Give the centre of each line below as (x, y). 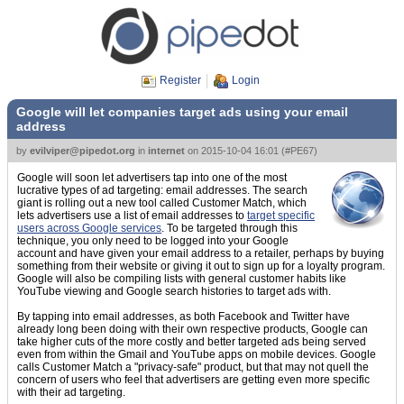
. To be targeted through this (230, 228)
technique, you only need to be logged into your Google (153, 241)
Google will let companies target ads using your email (182, 112)
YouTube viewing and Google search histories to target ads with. (174, 291)
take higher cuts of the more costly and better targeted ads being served (192, 342)
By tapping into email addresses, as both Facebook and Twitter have (184, 317)
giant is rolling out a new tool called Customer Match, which (162, 203)
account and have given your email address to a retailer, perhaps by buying (201, 253)
